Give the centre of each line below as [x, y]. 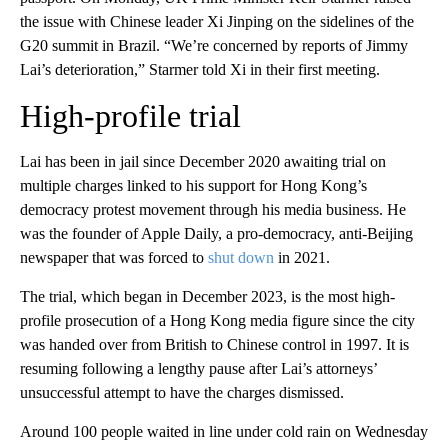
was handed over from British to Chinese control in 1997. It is [214, 344]
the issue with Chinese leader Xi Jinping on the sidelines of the [217, 21]
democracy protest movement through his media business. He [213, 209]
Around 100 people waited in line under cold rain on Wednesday [224, 431]
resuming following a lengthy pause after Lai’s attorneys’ [198, 368]
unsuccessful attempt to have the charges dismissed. [182, 392]
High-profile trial [130, 115]
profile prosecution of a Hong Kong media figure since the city [217, 320]
